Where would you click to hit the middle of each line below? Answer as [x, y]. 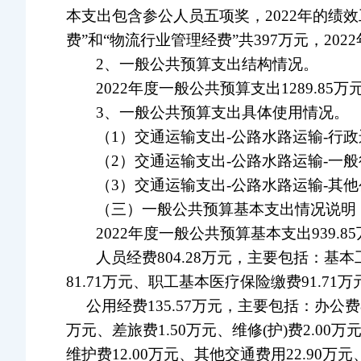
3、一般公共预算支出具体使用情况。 [222, 112]
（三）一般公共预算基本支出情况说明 [226, 209]
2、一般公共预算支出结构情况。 [207, 64]
